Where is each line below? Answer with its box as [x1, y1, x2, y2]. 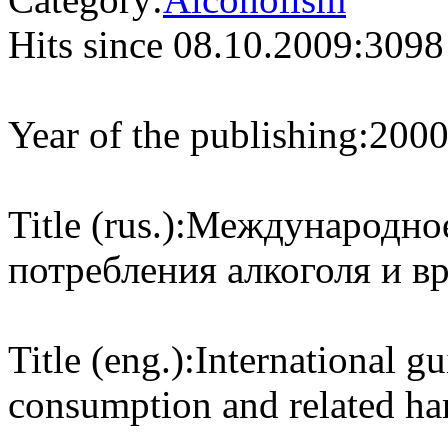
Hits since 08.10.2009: [8, 22, 364, 66]
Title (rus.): [8, 202, 186, 246]
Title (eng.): [8, 337, 195, 381]
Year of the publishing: [8, 112, 369, 156]
